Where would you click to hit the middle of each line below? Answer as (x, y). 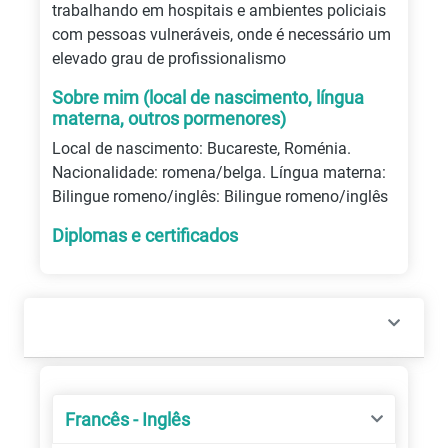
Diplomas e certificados (145, 235)
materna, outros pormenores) (169, 118)
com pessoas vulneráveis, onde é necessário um (221, 34)
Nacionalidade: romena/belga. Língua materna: (219, 172)
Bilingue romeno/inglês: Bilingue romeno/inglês (220, 196)
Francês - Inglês (127, 419)
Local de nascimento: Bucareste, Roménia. (201, 148)
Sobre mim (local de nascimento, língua (208, 97)
